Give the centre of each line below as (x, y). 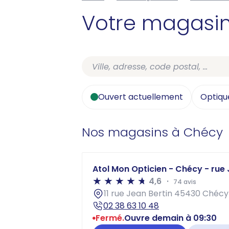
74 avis (184, 182)
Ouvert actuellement (141, 97)
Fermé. (110, 218)
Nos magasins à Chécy (152, 132)
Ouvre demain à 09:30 (170, 218)
